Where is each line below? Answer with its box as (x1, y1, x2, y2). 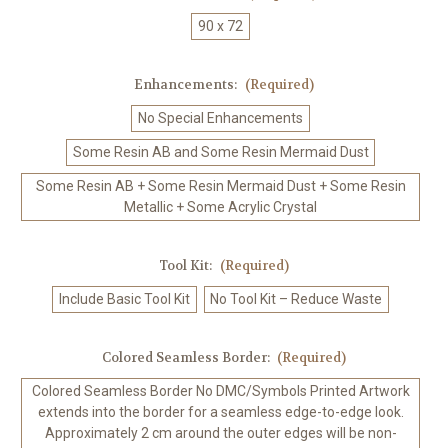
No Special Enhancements (138, 110, 303, 127)
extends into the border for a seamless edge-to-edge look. (37, 404, 404, 421)
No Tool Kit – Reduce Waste (210, 291, 383, 308)
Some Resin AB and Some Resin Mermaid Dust (72, 144, 369, 161)
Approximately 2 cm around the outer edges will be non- (44, 425, 397, 442)
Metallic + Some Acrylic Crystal (124, 199, 317, 216)
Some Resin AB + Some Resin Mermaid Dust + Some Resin (35, 178, 406, 195)
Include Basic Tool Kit (58, 291, 190, 308)
